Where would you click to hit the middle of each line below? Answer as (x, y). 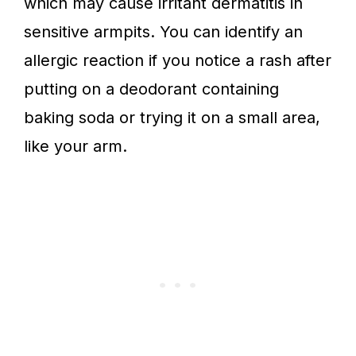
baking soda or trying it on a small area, (172, 118)
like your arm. (78, 147)
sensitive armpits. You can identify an (163, 32)
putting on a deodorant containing (151, 89)
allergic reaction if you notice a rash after (178, 61)
